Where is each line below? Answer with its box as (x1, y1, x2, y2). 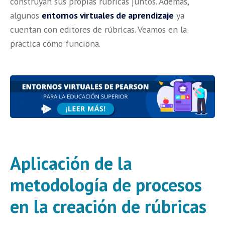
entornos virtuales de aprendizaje (42, 9, 174, 21)
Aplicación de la (10, 151, 132, 175)
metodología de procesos (10, 173, 202, 197)
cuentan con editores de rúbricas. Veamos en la (10, 23, 187, 35)
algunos (10, 9, 42, 21)
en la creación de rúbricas (10, 194, 206, 218)
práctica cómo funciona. (10, 37, 100, 49)
